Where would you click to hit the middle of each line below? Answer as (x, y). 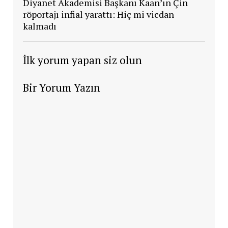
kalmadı (39, 26)
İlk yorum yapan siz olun (82, 60)
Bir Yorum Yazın (61, 88)
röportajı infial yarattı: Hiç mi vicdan (98, 15)
